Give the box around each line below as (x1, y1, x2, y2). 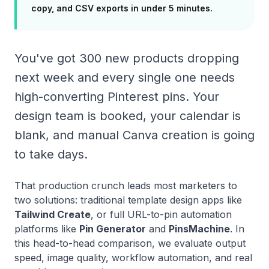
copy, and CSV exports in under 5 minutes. (31, 3, 213, 13)
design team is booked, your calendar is (14, 109, 241, 123)
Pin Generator (79, 223, 146, 235)
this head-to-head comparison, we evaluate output (14, 237, 246, 249)
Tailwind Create (14, 208, 91, 220)
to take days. (14, 147, 88, 162)
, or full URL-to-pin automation (91, 208, 232, 220)
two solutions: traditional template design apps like (14, 194, 242, 206)
